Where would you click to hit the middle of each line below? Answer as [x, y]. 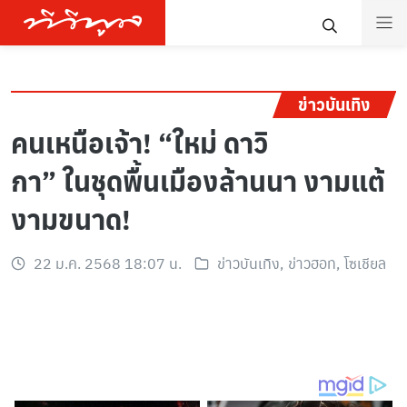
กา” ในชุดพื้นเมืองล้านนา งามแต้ [198, 180]
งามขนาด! [71, 218]
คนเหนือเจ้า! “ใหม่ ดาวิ [139, 142]
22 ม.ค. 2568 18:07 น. [108, 263]
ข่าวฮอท [312, 263]
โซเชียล [365, 263]
